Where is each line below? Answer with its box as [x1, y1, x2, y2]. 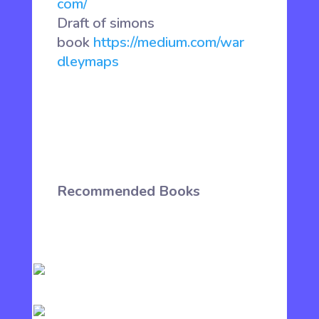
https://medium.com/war [93, 33, 244, 53]
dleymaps [57, 52, 119, 72]
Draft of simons [57, 14, 155, 33]
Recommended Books [57, 182, 200, 202]
